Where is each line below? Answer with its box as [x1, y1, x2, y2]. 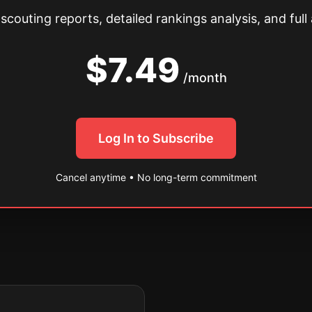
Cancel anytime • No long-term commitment [55, 171, 257, 183]
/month [182, 70, 227, 85]
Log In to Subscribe [98, 131, 214, 146]
